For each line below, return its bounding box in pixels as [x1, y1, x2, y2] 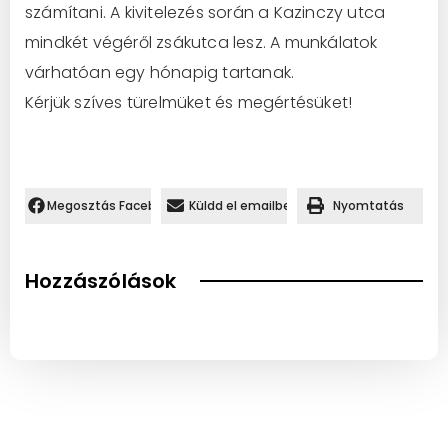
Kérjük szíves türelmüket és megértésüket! [25, 90, 353, 114]
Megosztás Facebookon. [47, 196, 198, 214]
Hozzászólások [25, 266, 177, 295]
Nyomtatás [333, 196, 404, 214]
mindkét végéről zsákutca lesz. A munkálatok [25, 30, 378, 54]
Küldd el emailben [189, 196, 300, 214]
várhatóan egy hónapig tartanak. [25, 60, 295, 84]
